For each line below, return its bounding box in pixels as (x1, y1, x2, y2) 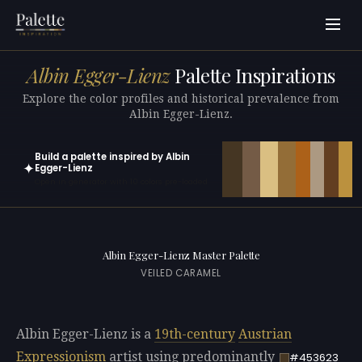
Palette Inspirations (170, 62, 335, 89)
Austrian (238, 326, 292, 343)
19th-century (154, 326, 235, 343)
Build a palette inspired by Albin (35, 149, 190, 163)
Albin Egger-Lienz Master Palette (102, 248, 260, 263)
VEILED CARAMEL (140, 267, 222, 280)
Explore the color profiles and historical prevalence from (23, 91, 339, 105)
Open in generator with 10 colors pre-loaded (35, 176, 208, 187)
